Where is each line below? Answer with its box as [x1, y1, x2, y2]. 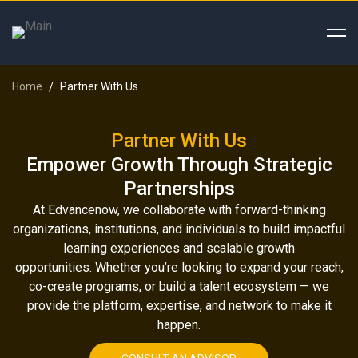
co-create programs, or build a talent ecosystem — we [29, 279, 329, 294]
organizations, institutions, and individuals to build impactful [13, 221, 345, 237]
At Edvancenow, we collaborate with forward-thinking [32, 202, 326, 217]
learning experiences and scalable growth [63, 241, 295, 256]
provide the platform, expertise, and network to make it [26, 298, 332, 313]
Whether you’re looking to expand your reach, [94, 260, 344, 275]
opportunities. [14, 260, 95, 275]
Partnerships [123, 177, 235, 200]
